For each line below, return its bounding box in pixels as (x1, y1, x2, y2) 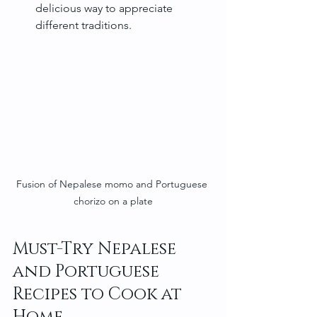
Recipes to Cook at (13, 282, 186, 306)
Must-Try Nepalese (13, 237, 180, 260)
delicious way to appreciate (35, 1, 175, 15)
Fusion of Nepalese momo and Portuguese (16, 177, 210, 190)
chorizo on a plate (74, 194, 153, 207)
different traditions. (35, 18, 132, 32)
